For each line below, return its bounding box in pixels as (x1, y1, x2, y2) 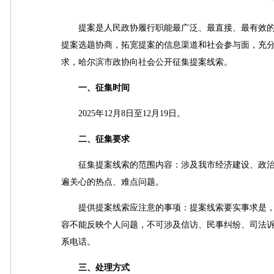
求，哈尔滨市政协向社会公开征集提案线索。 (61, 57, 232, 67)
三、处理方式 (61, 263, 130, 272)
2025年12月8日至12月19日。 (61, 109, 185, 118)
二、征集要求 (61, 135, 130, 144)
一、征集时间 (61, 83, 130, 92)
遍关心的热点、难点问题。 (61, 177, 164, 187)
